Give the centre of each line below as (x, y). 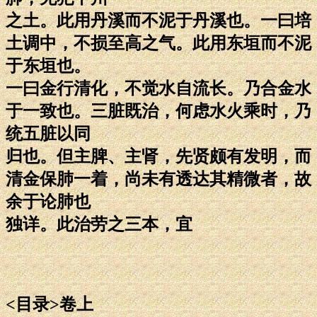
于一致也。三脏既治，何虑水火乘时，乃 (158, 111)
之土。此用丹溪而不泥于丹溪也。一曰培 (158, 20)
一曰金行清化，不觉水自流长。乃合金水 (158, 88)
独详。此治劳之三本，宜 (99, 224)
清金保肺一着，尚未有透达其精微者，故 (158, 179)
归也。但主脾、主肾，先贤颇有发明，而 (158, 156)
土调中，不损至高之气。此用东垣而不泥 (158, 43)
